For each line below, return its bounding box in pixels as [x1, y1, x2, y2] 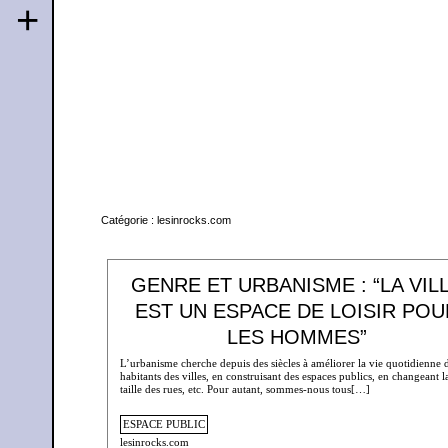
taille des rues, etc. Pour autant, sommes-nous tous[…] [119, 382, 370, 395]
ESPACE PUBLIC [122, 418, 205, 431]
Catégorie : [100, 213, 157, 226]
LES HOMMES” [227, 326, 368, 349]
